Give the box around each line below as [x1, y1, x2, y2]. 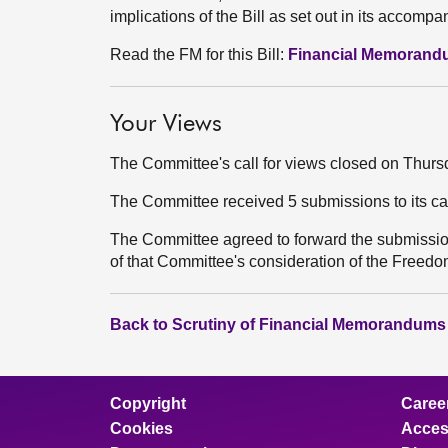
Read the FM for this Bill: [110, 46, 288, 63]
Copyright [110, 395, 186, 412]
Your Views [110, 112, 222, 136]
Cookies [110, 420, 173, 437]
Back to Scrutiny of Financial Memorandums [110, 316, 446, 333]
